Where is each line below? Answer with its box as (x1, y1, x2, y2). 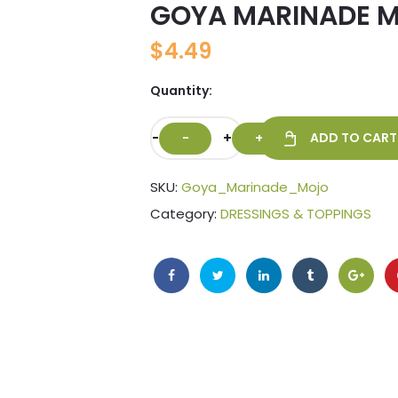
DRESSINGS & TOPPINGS (220, 204, 371, 224)
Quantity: (150, 82, 212, 100)
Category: (150, 204, 220, 224)
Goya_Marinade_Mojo (181, 178, 329, 197)
